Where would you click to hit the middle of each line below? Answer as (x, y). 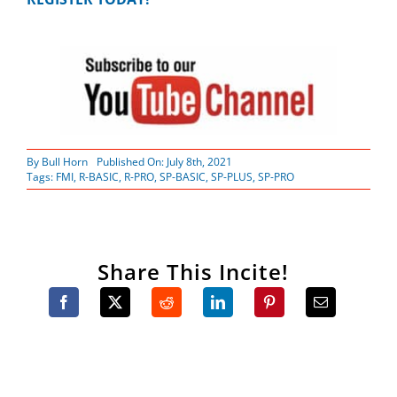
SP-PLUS (231, 177)
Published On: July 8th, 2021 (164, 162)
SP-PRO (276, 177)
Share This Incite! (193, 272)
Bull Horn (64, 162)
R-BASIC (98, 177)
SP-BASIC (182, 177)
